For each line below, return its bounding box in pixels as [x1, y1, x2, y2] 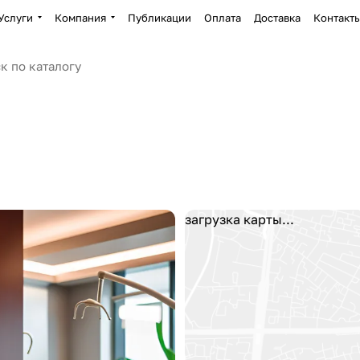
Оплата [204, 10, 241, 24]
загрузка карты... [185, 211, 294, 227]
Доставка [254, 10, 301, 24]
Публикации [128, 10, 191, 24]
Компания [55, 10, 106, 24]
